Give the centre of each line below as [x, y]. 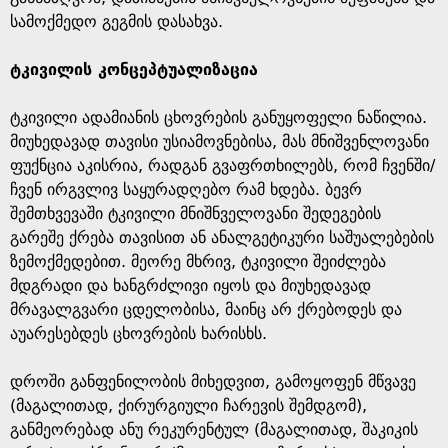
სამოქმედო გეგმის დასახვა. [116, 21]
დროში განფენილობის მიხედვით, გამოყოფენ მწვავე [213, 381]
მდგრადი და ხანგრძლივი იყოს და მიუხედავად [190, 285]
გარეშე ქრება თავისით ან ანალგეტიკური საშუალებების [222, 237]
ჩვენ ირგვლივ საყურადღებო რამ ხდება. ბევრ [186, 189]
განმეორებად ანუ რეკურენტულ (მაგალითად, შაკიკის [214, 429]
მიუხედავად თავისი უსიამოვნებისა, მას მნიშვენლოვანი [219, 141]
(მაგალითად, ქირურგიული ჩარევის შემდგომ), [188, 405]
